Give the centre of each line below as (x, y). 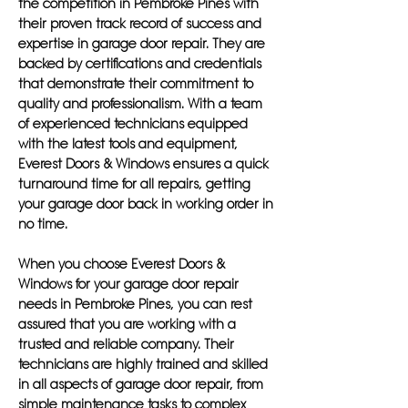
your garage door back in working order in (146, 204)
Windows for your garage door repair (128, 284)
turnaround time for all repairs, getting (134, 184)
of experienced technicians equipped (133, 124)
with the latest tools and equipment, (128, 144)
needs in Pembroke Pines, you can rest (135, 304)
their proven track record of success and (140, 24)
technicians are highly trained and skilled (143, 364)
